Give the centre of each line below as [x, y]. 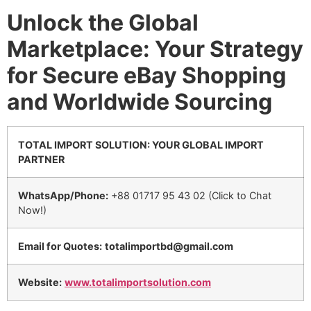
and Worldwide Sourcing [140, 101]
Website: [40, 282]
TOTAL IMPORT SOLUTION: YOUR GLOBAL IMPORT [141, 144]
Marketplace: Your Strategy [155, 49]
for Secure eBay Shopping [146, 75]
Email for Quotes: [60, 246]
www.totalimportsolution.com [138, 282]
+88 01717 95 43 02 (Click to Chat [190, 195]
